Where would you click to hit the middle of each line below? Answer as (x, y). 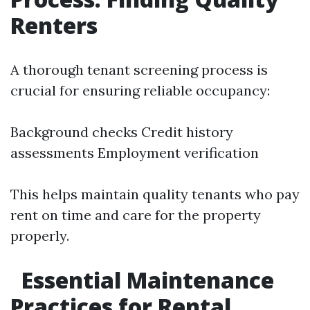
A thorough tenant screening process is (139, 70)
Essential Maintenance (145, 280)
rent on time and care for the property (136, 215)
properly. (40, 236)
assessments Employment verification (135, 153)
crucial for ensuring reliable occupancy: (140, 90)
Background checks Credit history (122, 132)
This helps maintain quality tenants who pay (155, 194)
